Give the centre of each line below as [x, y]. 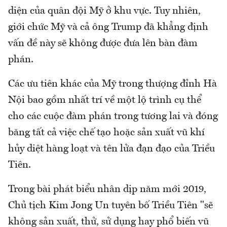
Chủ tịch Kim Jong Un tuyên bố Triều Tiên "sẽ [110, 205]
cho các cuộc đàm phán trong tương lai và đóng [113, 116]
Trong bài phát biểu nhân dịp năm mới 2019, [107, 189]
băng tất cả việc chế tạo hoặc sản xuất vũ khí [106, 133]
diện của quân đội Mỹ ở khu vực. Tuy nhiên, [104, 11]
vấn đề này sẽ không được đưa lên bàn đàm [103, 43]
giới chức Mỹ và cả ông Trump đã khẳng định [108, 27]
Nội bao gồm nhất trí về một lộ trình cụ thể [105, 100]
